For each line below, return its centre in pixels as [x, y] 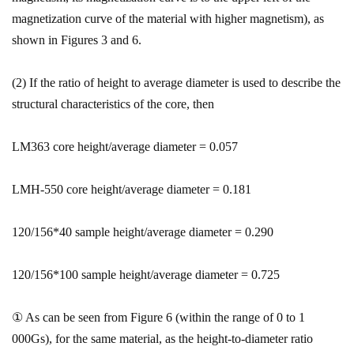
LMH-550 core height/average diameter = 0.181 [132, 189]
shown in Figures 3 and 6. [77, 40]
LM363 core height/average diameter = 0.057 [125, 147]
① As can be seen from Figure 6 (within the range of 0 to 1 [158, 317]
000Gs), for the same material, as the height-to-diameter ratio [162, 339]
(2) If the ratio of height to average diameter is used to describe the [176, 83]
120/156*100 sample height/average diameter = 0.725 [146, 275]
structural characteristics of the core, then [113, 104]
